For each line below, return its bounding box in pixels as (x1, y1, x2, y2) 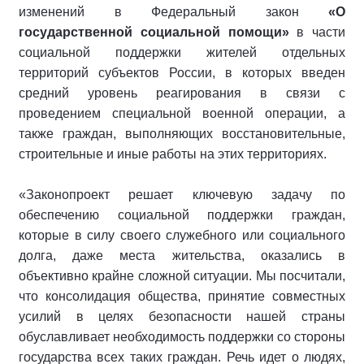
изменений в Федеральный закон (19, 5, 328, 19)
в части (288, 25, 345, 40)
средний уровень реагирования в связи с (19, 86, 345, 101)
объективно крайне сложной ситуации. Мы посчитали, (19, 269, 345, 284)
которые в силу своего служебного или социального (19, 228, 345, 243)
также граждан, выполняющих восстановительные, (19, 127, 345, 141)
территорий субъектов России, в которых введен (19, 66, 345, 80)
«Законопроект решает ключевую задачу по (19, 188, 345, 202)
